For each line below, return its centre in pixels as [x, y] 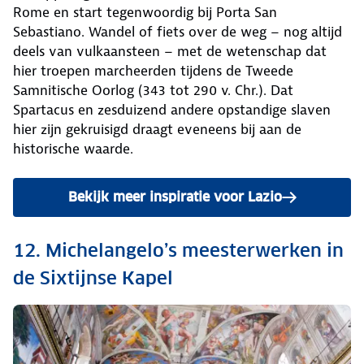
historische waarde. [73, 148]
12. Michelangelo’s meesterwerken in [178, 250]
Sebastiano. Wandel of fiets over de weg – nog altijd [178, 31]
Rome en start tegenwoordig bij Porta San [145, 12]
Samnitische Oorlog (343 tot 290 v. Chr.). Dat [153, 90]
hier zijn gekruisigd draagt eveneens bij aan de [157, 129]
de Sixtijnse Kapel [93, 277]
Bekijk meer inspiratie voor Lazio [175, 197]
